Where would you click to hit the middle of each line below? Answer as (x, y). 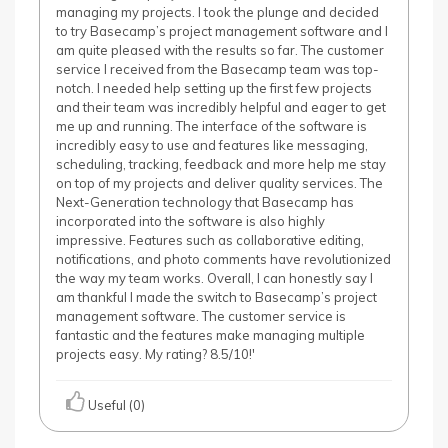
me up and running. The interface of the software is (211, 126)
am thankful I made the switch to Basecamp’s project (216, 297)
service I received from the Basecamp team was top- (217, 69)
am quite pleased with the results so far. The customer (220, 50)
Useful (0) (115, 405)
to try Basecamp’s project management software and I (222, 31)
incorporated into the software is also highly (190, 221)
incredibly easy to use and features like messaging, (212, 145)
